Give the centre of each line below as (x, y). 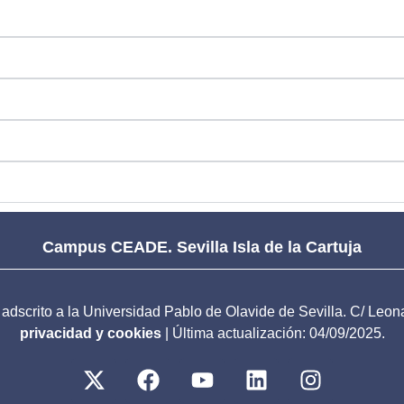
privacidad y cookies (90, 334)
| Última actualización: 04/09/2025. (275, 334)
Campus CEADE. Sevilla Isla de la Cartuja (202, 248)
